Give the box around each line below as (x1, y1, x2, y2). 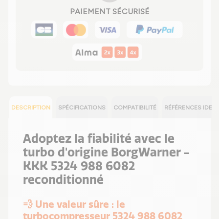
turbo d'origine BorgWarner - (23, 145, 190, 160)
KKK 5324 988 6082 (23, 159, 135, 174)
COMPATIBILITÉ (113, 104, 156, 111)
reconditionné (23, 173, 104, 187)
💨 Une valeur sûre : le (23, 198, 125, 211)
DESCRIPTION (11, 104, 50, 111)
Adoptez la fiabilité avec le (23, 131, 175, 146)
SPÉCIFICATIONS (58, 104, 106, 111)
